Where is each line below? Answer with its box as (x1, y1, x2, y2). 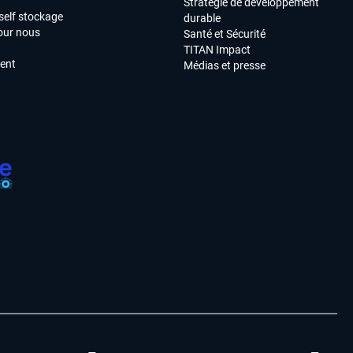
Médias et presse (184, 59, 266, 72)
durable (184, 12, 221, 25)
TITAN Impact (184, 43, 251, 57)
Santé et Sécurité (184, 28, 266, 41)
